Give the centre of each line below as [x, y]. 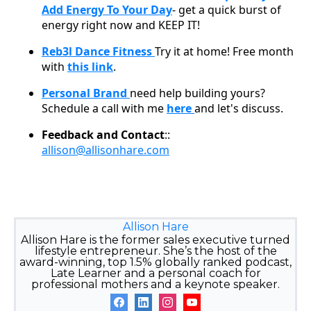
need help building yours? [197, 93]
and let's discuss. [239, 109]
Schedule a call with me [104, 109]
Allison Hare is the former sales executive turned [155, 240]
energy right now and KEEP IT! [121, 25]
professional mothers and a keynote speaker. [155, 285]
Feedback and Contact [103, 135]
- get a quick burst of [227, 10]
